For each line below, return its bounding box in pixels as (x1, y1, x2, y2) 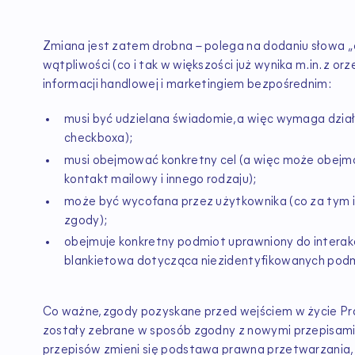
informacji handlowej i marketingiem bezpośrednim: (42, 78, 332, 92)
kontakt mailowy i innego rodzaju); (63, 173, 257, 186)
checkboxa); (63, 132, 133, 145)
